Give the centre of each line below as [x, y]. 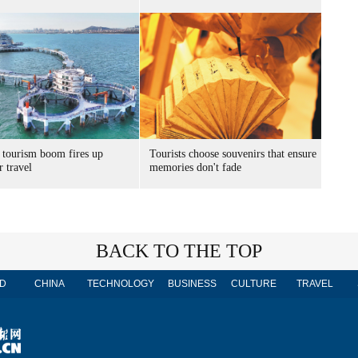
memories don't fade [195, 167]
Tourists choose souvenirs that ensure [233, 154]
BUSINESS [192, 284]
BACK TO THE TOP [179, 251]
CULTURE [253, 284]
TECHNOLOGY [121, 284]
